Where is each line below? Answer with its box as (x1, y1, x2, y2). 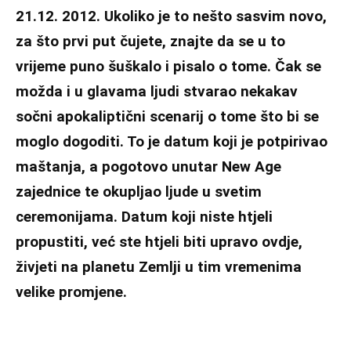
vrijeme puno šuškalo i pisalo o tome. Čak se (16, 56, 321, 75)
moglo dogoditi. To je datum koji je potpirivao (16, 132, 327, 150)
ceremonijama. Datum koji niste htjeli (16, 207, 273, 226)
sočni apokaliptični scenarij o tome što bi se (16, 107, 319, 125)
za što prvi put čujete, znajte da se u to (16, 31, 285, 50)
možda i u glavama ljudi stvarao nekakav (16, 81, 298, 100)
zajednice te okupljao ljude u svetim (16, 182, 262, 201)
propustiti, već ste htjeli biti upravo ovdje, (16, 232, 302, 251)
